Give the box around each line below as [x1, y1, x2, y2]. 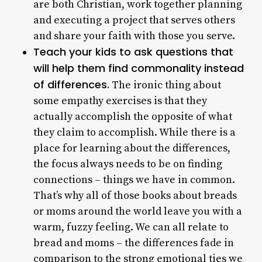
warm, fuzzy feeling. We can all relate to [33, 220, 229, 234]
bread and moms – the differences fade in [33, 236, 234, 250]
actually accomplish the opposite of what [33, 110, 232, 123]
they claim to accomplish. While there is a [33, 126, 236, 139]
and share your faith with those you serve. [33, 29, 235, 43]
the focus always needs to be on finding [33, 157, 222, 171]
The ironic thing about [109, 78, 221, 92]
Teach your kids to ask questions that [33, 44, 233, 59]
